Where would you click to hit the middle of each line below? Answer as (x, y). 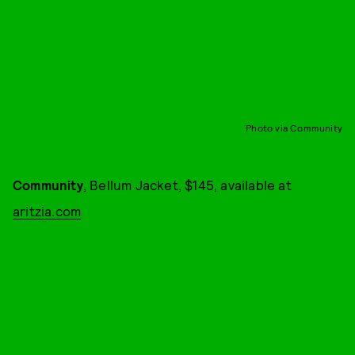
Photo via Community (294, 127)
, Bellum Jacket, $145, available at (187, 184)
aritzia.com (47, 210)
